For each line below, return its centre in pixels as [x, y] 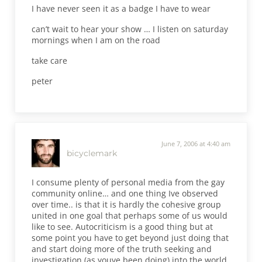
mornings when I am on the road [96, 40]
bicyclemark [92, 153]
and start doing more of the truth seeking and [122, 249]
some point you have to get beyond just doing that [130, 238]
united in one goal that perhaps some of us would [130, 216]
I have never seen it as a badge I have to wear [121, 8]
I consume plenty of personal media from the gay [128, 182]
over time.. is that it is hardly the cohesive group [127, 205]
